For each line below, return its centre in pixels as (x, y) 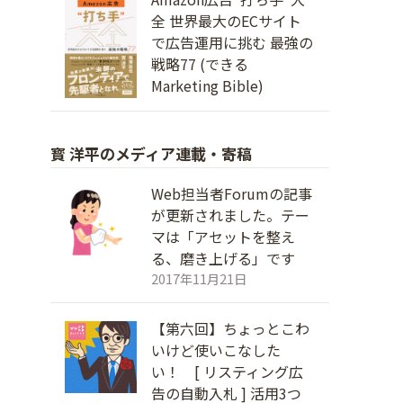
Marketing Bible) (207, 85)
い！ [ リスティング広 (227, 372)
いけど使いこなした (216, 350)
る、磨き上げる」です (223, 258)
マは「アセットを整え (223, 237)
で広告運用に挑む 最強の (232, 42)
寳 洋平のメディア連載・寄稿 (151, 153)
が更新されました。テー (230, 215)
